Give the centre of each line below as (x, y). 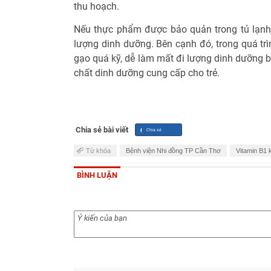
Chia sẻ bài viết (102, 129)
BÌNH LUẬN (97, 175)
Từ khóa (98, 150)
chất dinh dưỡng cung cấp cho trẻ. (147, 73)
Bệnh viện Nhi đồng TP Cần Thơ (173, 150)
